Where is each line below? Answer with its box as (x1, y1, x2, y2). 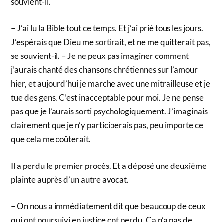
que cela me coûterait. (11, 134, 91, 145)
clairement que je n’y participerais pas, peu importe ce (11, 120, 204, 131)
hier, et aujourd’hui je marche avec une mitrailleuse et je (11, 78, 211, 89)
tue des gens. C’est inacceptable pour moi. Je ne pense (11, 92, 204, 103)
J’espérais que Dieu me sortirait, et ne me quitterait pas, (11, 37, 211, 48)
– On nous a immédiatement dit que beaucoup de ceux (11, 201, 206, 212)
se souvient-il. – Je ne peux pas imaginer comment (11, 51, 189, 61)
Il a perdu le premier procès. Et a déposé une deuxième (11, 160, 207, 171)
